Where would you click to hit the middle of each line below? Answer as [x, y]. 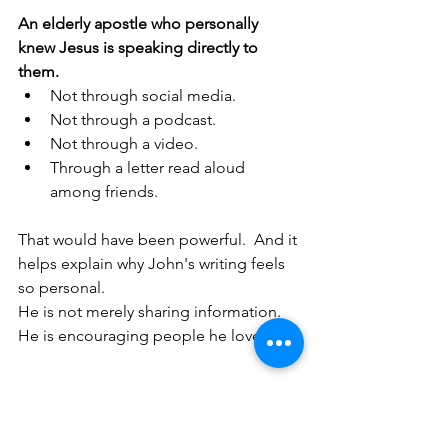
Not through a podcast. [133, 120]
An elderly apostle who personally [140, 24]
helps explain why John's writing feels [153, 264]
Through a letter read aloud [149, 168]
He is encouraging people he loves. [145, 336]
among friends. [104, 192]
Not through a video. [124, 144]
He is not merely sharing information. [153, 312]
